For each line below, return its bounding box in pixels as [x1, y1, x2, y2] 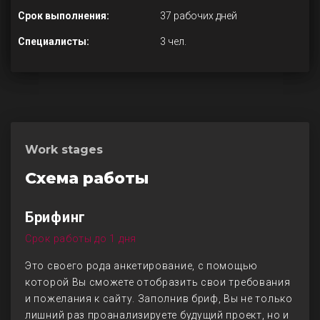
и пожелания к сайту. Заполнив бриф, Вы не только [25, 293, 293, 304]
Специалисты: [18, 36, 89, 47]
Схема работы [25, 169, 149, 188]
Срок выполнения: [18, 10, 109, 21]
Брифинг [25, 209, 86, 226]
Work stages [25, 143, 103, 156]
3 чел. [160, 36, 186, 47]
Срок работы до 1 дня [25, 233, 136, 244]
